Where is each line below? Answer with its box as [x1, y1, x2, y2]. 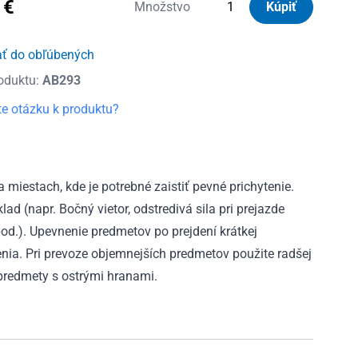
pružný [121, 37, 159, 53]
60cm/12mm [121, 56, 195, 72]
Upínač [121, 18, 160, 34]
